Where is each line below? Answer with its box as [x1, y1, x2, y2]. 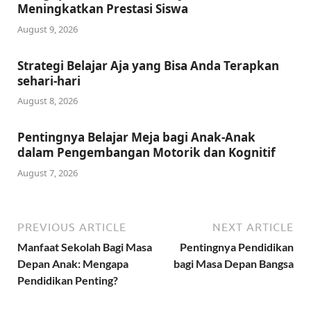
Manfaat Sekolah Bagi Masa [17, 239, 152, 253]
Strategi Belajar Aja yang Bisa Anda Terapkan [17, 57, 279, 74]
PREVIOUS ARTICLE [17, 220, 126, 233]
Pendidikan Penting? [17, 273, 118, 287]
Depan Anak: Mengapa [17, 256, 128, 270]
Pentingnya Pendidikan [180, 239, 294, 253]
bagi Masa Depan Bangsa [174, 256, 294, 270]
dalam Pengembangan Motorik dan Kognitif [17, 144, 276, 161]
